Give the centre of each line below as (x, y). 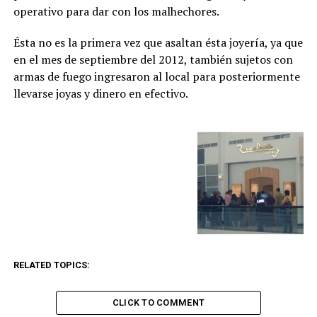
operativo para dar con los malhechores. (116, 12)
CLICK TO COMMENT (158, 303)
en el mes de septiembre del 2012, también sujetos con (153, 60)
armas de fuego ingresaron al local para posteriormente (156, 77)
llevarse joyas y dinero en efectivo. (100, 94)
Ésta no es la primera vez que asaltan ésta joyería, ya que (158, 43)
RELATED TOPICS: (51, 265)
